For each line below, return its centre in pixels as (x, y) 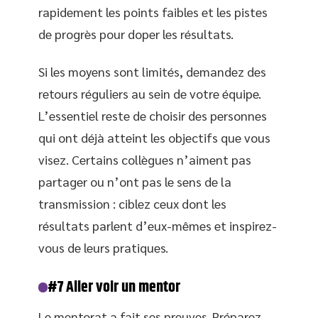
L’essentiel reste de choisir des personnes (153, 115)
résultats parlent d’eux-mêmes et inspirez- (158, 225)
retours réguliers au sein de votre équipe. (150, 93)
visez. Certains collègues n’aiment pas (145, 159)
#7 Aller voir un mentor (114, 287)
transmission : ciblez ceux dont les (132, 203)
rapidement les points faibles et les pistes (153, 11)
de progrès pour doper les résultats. (136, 33)
